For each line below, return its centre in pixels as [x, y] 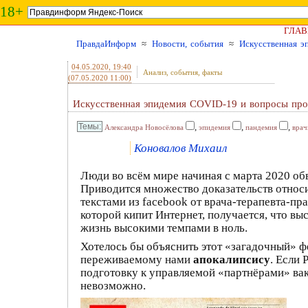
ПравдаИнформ [106, 44]
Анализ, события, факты [183, 72]
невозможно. [113, 286]
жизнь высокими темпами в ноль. [164, 228]
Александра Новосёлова [144, 127]
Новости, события [188, 44]
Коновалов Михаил [180, 148]
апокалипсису [232, 260]
